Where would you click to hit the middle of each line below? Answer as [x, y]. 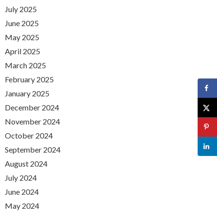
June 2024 [22, 192]
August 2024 [26, 164]
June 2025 [22, 23]
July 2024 [21, 178]
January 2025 [27, 93]
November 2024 [32, 122]
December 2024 [32, 108]
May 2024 [22, 206]
